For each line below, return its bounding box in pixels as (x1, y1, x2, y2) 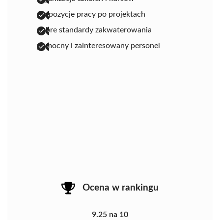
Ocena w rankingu (82, 183, 159, 192)
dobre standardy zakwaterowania (37, 26, 152, 34)
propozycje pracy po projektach (37, 10, 145, 18)
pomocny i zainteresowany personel (37, 41, 160, 50)
